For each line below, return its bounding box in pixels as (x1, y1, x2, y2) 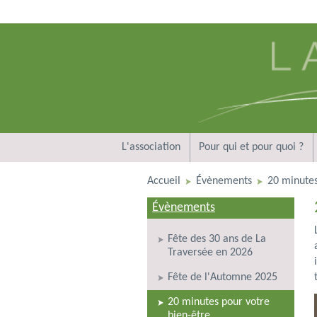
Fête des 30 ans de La (168, 233, 266, 245)
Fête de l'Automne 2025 (168, 271, 277, 283)
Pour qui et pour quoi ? (199, 141, 304, 153)
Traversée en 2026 (168, 246, 253, 258)
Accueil (147, 175, 180, 187)
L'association (122, 141, 180, 153)
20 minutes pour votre (168, 296, 270, 308)
